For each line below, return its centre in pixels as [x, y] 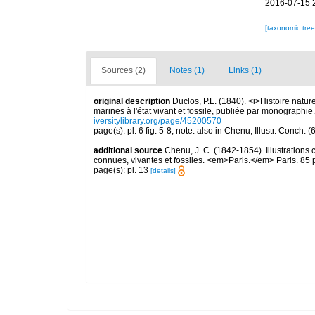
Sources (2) [123, 70]
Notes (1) [187, 70]
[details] [163, 171]
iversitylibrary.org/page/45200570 [157, 121]
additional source [128, 150]
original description [132, 101]
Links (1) [245, 70]
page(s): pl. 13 [122, 170]
